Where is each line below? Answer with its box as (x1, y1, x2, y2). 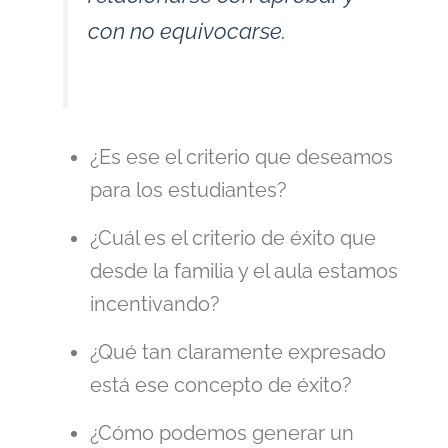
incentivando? (90, 291, 220, 316)
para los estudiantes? (90, 177, 287, 202)
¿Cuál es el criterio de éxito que (90, 225, 376, 250)
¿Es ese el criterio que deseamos (90, 144, 393, 169)
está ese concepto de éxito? (90, 372, 352, 397)
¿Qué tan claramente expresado (90, 339, 386, 364)
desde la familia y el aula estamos (90, 258, 398, 283)
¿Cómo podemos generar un (90, 420, 354, 445)
